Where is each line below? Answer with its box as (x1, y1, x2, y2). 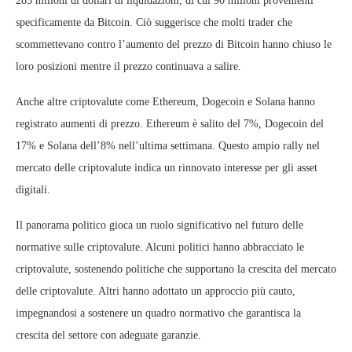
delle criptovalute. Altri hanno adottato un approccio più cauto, (16, 285, 295, 297)
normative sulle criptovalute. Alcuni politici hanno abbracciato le (16, 241, 304, 253)
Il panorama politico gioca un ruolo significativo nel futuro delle (16, 219, 303, 231)
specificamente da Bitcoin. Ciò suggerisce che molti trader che (16, 16, 292, 28)
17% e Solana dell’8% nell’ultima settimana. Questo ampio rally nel (16, 140, 320, 152)
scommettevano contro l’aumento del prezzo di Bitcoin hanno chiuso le (16, 38, 332, 50)
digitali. (16, 184, 50, 196)
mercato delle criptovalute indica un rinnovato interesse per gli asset (16, 162, 317, 174)
